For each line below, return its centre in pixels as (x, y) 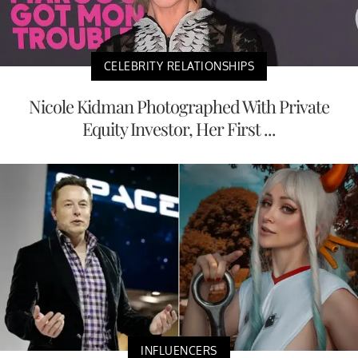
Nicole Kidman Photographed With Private (179, 106)
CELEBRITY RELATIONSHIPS (179, 66)
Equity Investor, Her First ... (179, 128)
